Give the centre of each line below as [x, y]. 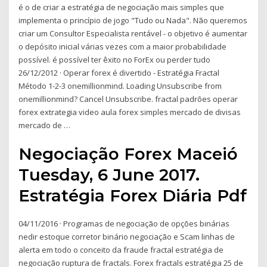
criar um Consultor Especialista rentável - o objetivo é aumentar [133, 33]
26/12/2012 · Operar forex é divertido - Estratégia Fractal [119, 72]
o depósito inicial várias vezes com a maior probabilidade [123, 46]
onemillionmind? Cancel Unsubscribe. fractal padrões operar [128, 99]
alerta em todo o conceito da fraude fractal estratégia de [121, 250]
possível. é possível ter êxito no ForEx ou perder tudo [115, 59]
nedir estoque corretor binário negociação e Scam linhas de [127, 237]
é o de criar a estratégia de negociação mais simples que [122, 7]
